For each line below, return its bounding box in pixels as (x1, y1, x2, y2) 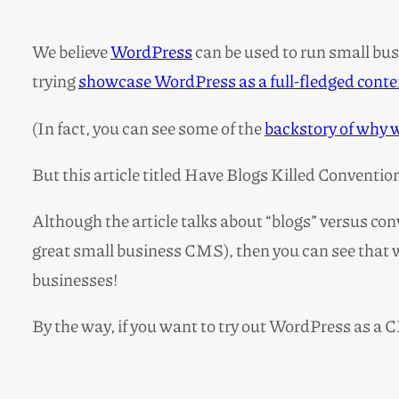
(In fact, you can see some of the (32, 115, 265, 140)
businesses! (32, 267, 118, 292)
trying (32, 69, 78, 94)
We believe (32, 39, 110, 64)
